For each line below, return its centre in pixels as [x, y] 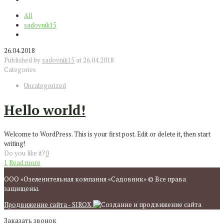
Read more [25, 163]
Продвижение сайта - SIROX [48, 205]
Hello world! [45, 110]
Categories [20, 70]
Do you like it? [25, 153]
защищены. [22, 189]
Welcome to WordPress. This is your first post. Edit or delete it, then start [107, 134]
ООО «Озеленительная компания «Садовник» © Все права [95, 179]
